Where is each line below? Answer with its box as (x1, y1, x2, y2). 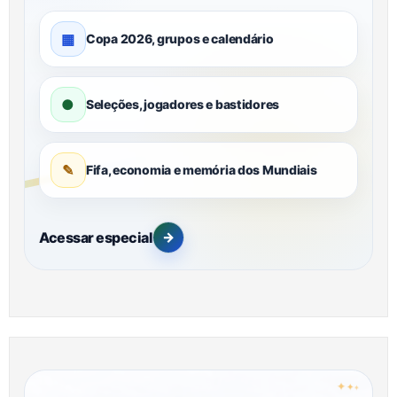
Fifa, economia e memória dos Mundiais (86, 161, 317, 177)
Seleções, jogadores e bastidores (86, 96, 280, 112)
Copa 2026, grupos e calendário (86, 30, 274, 46)
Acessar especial (39, 228, 153, 246)
